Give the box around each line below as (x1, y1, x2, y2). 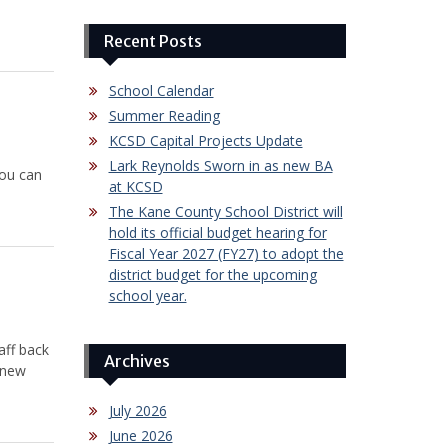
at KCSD (108, 176, 163, 196)
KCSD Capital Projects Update (108, 130, 303, 150)
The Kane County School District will (108, 201, 343, 221)
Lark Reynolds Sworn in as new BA (108, 155, 333, 175)
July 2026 (108, 400, 167, 420)
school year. (108, 285, 187, 305)
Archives (103, 350, 170, 371)
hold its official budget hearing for (108, 222, 327, 242)
